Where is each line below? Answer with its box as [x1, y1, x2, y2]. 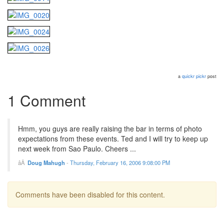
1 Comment [7, 89, 85, 111]
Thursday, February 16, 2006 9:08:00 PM [70, 158, 170, 167]
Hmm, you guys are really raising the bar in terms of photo [18, 123, 202, 134]
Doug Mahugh [27, 158, 65, 167]
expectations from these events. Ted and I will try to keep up [18, 133, 208, 144]
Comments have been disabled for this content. [15, 189, 165, 200]
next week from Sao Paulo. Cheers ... [18, 143, 136, 154]
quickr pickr [182, 73, 206, 80]
